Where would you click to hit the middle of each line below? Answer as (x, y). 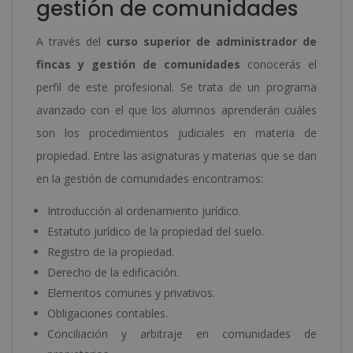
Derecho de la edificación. (113, 272)
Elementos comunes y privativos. (131, 292)
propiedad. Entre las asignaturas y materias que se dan (176, 155)
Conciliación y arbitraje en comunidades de (182, 333)
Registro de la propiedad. (111, 251)
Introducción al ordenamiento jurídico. (144, 210)
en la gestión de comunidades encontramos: (150, 178)
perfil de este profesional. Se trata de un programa (176, 87)
